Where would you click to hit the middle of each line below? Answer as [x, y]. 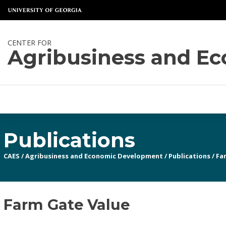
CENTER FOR [30, 42]
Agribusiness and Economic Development [94, 156]
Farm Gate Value [67, 205]
